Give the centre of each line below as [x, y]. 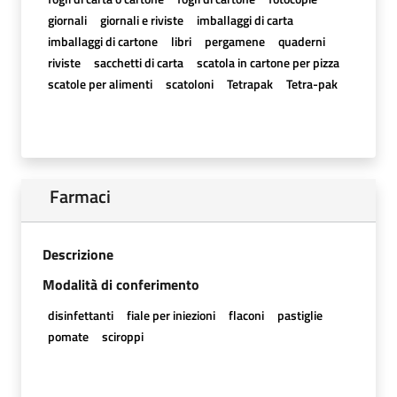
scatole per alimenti [100, 83]
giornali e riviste [141, 19]
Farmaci [80, 196]
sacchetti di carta [138, 62]
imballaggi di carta [245, 19]
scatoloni [189, 83]
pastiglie [300, 315]
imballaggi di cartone [102, 41]
